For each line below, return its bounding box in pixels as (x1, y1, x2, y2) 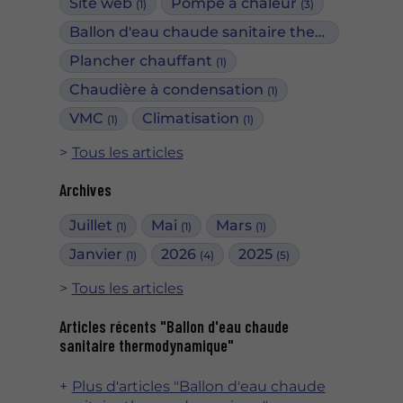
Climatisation (142, 109, 244, 127)
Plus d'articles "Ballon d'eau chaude (71, 377, 326, 395)
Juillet (68, 217, 116, 235)
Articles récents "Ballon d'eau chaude (58, 316, 289, 336)
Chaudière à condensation (68, 80, 267, 98)
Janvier (68, 246, 126, 264)
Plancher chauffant (68, 51, 216, 69)
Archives (58, 180, 112, 201)
